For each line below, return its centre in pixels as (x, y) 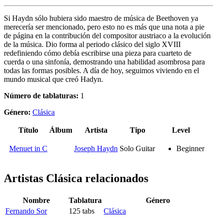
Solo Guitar (137, 149)
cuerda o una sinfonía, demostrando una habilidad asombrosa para (104, 62)
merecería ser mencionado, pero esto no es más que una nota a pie (104, 27)
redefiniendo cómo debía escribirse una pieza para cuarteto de (98, 53)
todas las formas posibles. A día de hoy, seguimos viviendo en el (101, 71)
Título (28, 130)
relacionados (115, 178)
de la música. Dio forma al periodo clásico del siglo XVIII (92, 45)
